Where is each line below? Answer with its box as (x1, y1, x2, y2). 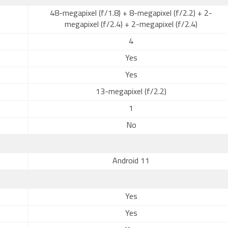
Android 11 (112, 157, 150, 165)
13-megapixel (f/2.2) (96, 88, 166, 96)
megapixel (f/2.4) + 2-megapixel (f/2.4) (65, 21, 197, 29)
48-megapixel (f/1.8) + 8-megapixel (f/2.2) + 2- (50, 10, 212, 18)
